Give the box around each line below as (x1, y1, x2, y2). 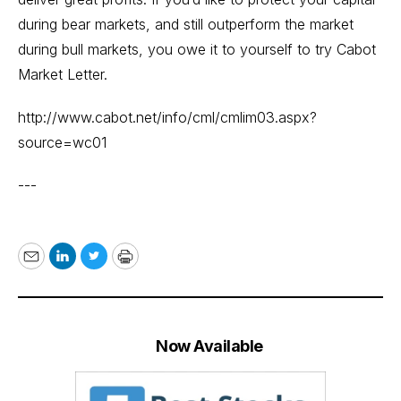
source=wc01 (18, 133, 107, 151)
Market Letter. (18, 65, 107, 83)
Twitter (92, 257, 145, 277)
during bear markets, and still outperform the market (18, 15, 354, 33)
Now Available (156, 337, 263, 355)
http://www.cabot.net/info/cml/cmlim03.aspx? (18, 108, 317, 126)
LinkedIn (61, 257, 125, 277)
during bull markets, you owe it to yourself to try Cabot (18, 40, 376, 58)
